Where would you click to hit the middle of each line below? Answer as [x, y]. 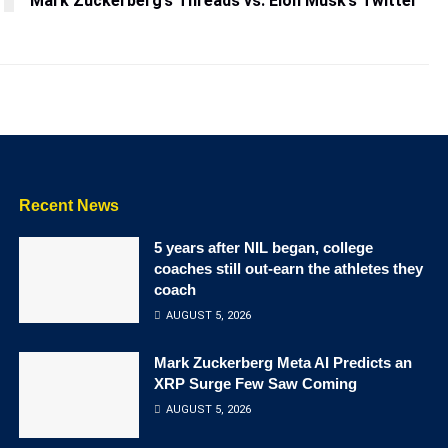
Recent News [69, 205]
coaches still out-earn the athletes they [288, 268]
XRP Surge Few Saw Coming [255, 383]
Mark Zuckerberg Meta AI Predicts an [283, 362]
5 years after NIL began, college [263, 247]
